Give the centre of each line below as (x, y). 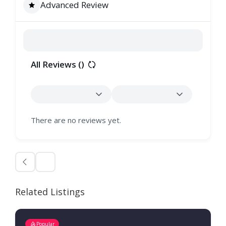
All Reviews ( (56, 64)
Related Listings (50, 192)
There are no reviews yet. (76, 120)
